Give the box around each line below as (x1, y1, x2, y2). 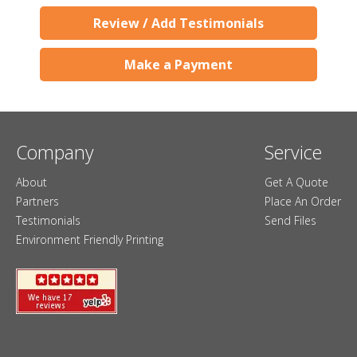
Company (16, 139, 94, 166)
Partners (16, 194, 59, 210)
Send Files (265, 213, 316, 229)
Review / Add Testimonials (93, 14, 264, 33)
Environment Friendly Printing (16, 232, 163, 248)
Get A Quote (265, 175, 328, 190)
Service (265, 139, 322, 166)
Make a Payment (124, 56, 233, 74)
